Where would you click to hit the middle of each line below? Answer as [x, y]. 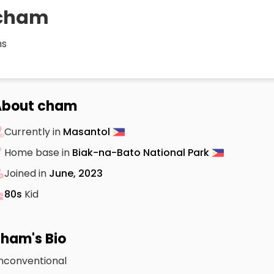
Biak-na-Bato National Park [142, 152]
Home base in [38, 152]
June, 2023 [76, 173]
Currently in [34, 131]
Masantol [88, 131]
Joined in [27, 173]
